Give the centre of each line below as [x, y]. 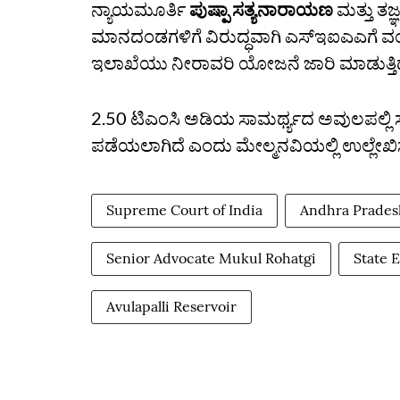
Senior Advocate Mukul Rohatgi [211, 258]
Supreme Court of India [184, 210]
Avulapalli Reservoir [171, 306]
